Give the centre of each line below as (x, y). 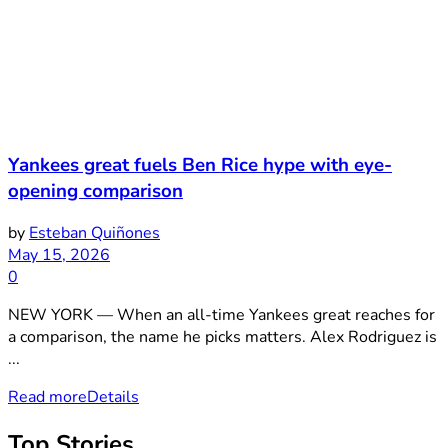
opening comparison (95, 190)
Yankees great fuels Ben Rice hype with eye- (200, 164)
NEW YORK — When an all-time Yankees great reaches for (221, 315)
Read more (47, 397)
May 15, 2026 (59, 255)
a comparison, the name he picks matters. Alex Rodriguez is (222, 337)
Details (113, 397)
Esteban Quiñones (94, 233)
